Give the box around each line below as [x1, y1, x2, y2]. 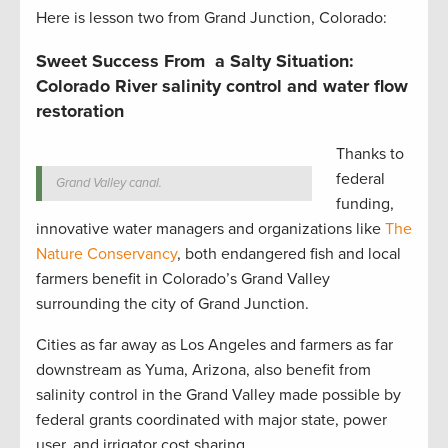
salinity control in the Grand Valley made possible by [36, 385, 401, 406]
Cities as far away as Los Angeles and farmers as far [36, 335, 393, 356]
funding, [336, 194, 394, 215]
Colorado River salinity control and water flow [36, 75, 408, 98]
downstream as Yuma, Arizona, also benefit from [36, 360, 371, 381]
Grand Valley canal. [55, 175, 162, 192]
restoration [36, 100, 124, 123]
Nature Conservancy [36, 244, 177, 265]
